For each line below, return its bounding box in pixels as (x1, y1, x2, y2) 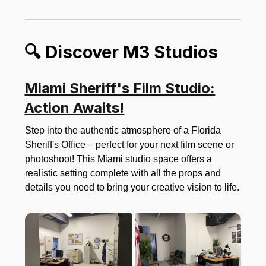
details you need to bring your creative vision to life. (25, 182, 240, 192)
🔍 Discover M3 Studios (24, 41, 218, 62)
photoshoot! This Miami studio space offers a (25, 153, 213, 164)
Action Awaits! (24, 99, 125, 116)
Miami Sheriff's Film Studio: (24, 79, 216, 97)
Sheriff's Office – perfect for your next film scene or (25, 139, 235, 150)
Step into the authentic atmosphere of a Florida (25, 125, 221, 135)
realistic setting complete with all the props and (25, 167, 221, 178)
